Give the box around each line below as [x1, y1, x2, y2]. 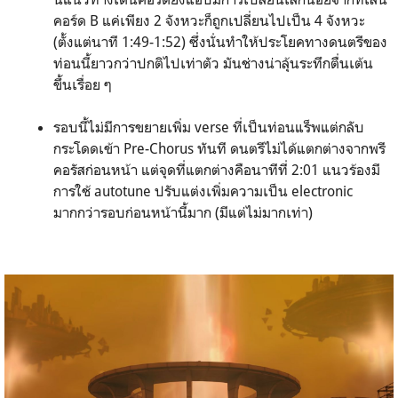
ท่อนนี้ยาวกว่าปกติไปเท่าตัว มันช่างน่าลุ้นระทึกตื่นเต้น [53, 54, 373, 73]
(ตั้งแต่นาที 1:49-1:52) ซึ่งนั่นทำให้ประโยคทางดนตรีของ [53, 33, 387, 52]
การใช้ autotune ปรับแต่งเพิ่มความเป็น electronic [53, 182, 353, 201]
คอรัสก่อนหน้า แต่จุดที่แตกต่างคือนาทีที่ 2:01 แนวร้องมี [53, 161, 380, 179]
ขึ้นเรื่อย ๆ [53, 76, 112, 94]
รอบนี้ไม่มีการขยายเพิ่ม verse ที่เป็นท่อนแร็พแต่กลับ [53, 118, 364, 137]
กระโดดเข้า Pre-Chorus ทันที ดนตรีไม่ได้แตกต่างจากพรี [53, 139, 386, 158]
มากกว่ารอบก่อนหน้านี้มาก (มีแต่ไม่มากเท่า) [53, 203, 313, 222]
